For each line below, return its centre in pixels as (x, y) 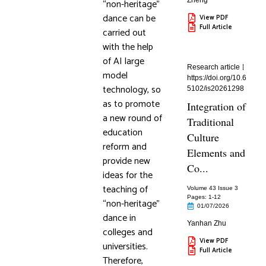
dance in (119, 218)
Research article (214, 67)
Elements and (216, 153)
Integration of (217, 106)
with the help (128, 47)
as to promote (131, 104)
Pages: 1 (200, 197)
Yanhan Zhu (207, 223)
